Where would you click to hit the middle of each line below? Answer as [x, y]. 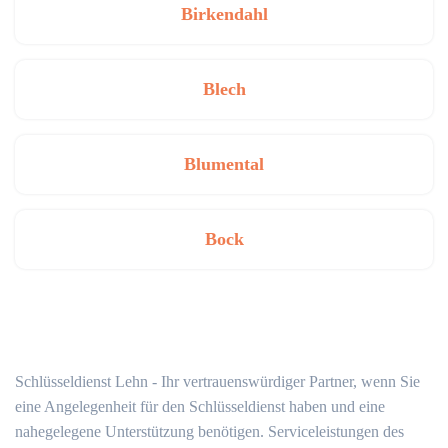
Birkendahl [224, 14]
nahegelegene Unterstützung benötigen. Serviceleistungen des [209, 431]
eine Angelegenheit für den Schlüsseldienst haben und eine [200, 406]
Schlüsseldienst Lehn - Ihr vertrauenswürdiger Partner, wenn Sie [217, 381]
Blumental [224, 164]
